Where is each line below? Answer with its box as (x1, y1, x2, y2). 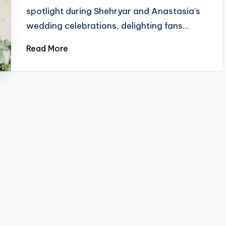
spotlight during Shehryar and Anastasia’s (26, 6, 201, 17)
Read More (26, 43, 69, 53)
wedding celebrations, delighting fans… (26, 20, 189, 31)
